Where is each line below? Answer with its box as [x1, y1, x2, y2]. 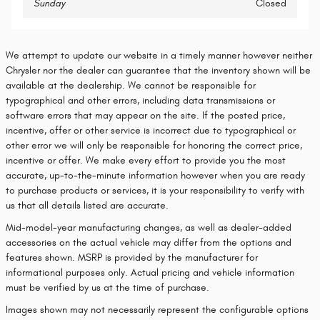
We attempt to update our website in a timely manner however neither [6, 49, 312, 61]
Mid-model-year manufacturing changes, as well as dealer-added [6, 221, 291, 234]
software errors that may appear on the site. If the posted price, [6, 109, 285, 121]
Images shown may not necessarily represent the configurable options [6, 304, 309, 316]
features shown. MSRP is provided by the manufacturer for [6, 251, 258, 264]
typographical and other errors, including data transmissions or [6, 94, 275, 106]
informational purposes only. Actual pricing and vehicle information [6, 266, 294, 279]
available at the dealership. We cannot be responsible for [6, 79, 256, 91]
